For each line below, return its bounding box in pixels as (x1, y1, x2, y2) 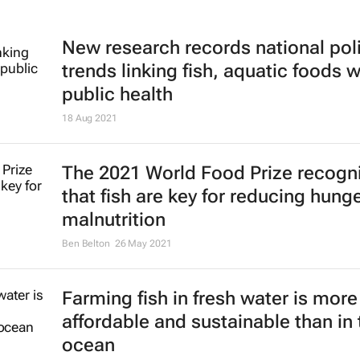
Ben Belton (61, 238, 110, 250)
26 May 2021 (114, 238, 172, 250)
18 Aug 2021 (61, 112, 117, 125)
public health (61, 84, 173, 106)
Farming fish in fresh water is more (61, 288, 358, 310)
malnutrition (61, 209, 166, 231)
